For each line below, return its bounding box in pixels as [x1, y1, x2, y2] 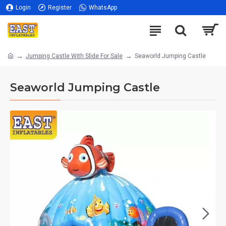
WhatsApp [89, 4, 117, 11]
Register [48, 4, 72, 11]
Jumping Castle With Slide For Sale [26, 52, 123, 60]
